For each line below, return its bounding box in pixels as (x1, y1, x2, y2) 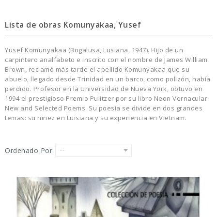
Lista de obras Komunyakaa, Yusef (5, 19, 141, 30)
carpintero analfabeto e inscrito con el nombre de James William (5, 55, 208, 64)
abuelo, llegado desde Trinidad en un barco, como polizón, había (5, 75, 211, 83)
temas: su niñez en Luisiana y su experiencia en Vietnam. (5, 113, 186, 122)
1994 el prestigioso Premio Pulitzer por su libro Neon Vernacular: (5, 94, 209, 103)
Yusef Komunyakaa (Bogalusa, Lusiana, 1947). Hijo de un (5, 46, 183, 54)
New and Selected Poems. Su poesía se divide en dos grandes (5, 104, 202, 112)
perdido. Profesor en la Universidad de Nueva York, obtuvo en (5, 84, 202, 93)
